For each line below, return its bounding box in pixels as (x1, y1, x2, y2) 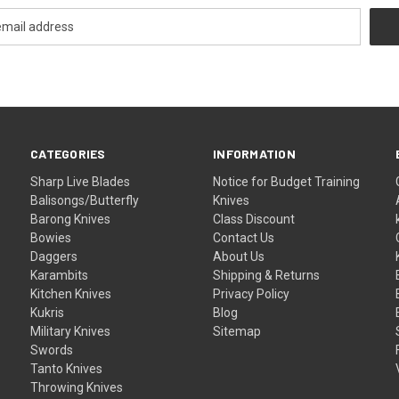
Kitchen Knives (30, 286, 112, 301)
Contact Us (213, 230, 275, 245)
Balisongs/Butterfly (30, 192, 140, 208)
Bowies (30, 230, 72, 245)
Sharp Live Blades (30, 174, 131, 189)
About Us (213, 248, 265, 264)
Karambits (30, 267, 89, 282)
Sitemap (213, 323, 262, 338)
